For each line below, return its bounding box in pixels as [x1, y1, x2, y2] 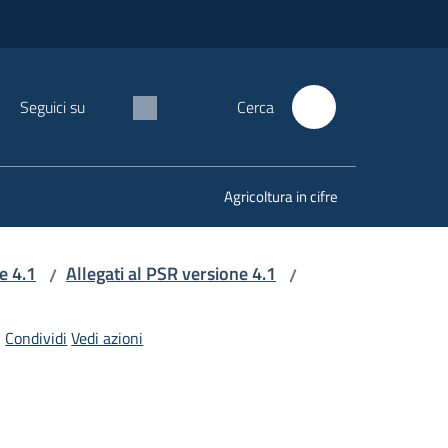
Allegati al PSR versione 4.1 [66, 260, 276, 287]
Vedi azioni [71, 326, 144, 350]
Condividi [5, 326, 68, 350]
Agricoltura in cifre [224, 185, 338, 208]
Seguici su [20, 95, 85, 119]
